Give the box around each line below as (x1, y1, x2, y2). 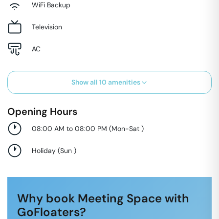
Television (32, 22, 62, 31)
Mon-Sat (111, 124, 141, 133)
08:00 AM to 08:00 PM (32, 124, 107, 133)
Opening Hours (7, 105, 77, 118)
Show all (71, 78, 99, 87)
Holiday (32, 146, 56, 155)
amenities (106, 78, 140, 87)
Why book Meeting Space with (17, 191, 189, 206)
